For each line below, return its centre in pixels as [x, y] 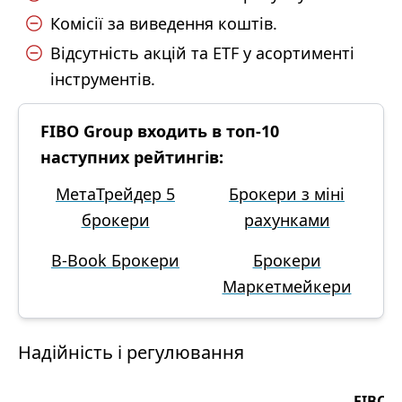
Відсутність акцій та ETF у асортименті [202, 53]
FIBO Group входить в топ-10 [160, 131]
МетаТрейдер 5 [115, 194]
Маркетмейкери [287, 286]
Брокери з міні [287, 194]
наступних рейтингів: [132, 157]
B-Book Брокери [115, 260]
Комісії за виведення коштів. [164, 23]
